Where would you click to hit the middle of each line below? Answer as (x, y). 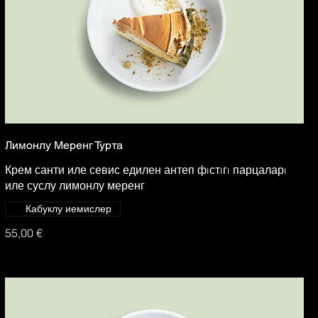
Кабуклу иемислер (68, 208)
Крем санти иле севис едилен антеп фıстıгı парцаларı (146, 169)
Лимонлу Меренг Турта (64, 145)
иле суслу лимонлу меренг (75, 185)
